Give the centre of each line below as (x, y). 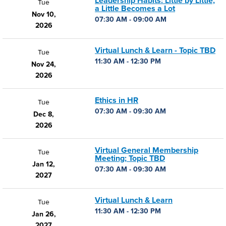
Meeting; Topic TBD (130, 158)
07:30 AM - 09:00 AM (131, 19)
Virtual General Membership (147, 150)
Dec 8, (44, 114)
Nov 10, (44, 14)
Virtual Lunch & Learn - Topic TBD (155, 50)
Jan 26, (44, 214)
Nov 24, (44, 64)
